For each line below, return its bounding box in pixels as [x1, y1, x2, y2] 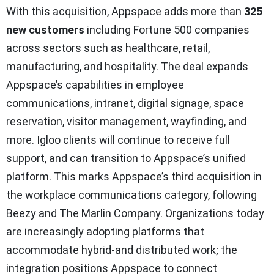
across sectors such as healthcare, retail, [6, 42, 210, 55]
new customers [6, 23, 84, 37]
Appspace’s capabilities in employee [6, 78, 184, 92]
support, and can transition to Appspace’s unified [6, 152, 246, 165]
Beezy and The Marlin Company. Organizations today [6, 207, 264, 220]
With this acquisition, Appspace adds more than [6, 5, 244, 18]
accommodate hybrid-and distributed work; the [6, 243, 237, 257]
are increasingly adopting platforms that [6, 225, 204, 239]
